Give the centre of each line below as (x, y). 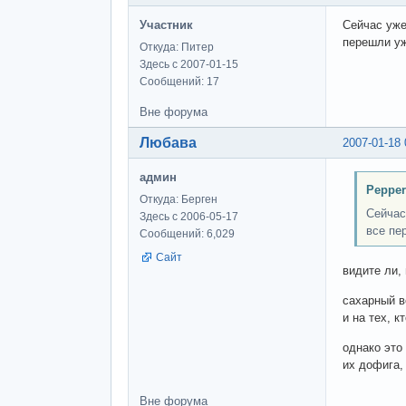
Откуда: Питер (177, 48)
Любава (168, 143)
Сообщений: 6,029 (187, 234)
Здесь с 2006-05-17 (189, 217)
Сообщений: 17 (179, 82)
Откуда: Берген (179, 200)
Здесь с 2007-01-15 (189, 65)
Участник (166, 25)
